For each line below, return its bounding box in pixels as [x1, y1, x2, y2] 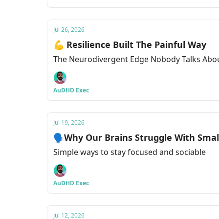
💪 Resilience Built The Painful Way [53, 39, 206, 50]
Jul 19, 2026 [53, 118, 85, 127]
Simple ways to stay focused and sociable [53, 147, 206, 157]
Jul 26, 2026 [53, 25, 85, 34]
